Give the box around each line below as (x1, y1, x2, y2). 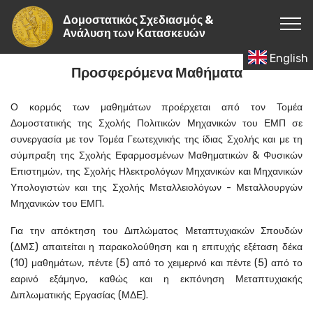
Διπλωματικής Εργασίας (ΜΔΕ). (10, 289, 148, 301)
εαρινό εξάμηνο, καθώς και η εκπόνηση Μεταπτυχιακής (10, 273, 303, 285)
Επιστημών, (10, 166, 66, 177)
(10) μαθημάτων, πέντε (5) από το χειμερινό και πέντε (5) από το (10, 257, 303, 269)
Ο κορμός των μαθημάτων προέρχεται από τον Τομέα (10, 101, 303, 113)
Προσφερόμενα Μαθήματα (71, 64, 242, 81)
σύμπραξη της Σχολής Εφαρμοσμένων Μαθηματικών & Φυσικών (10, 150, 303, 161)
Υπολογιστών (10, 182, 75, 194)
